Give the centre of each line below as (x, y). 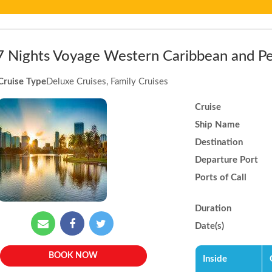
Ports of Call (221, 178)
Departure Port (227, 160)
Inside (215, 259)
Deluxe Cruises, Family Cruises (107, 82)
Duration (213, 209)
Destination (219, 142)
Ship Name (218, 125)
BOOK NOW (73, 256)
